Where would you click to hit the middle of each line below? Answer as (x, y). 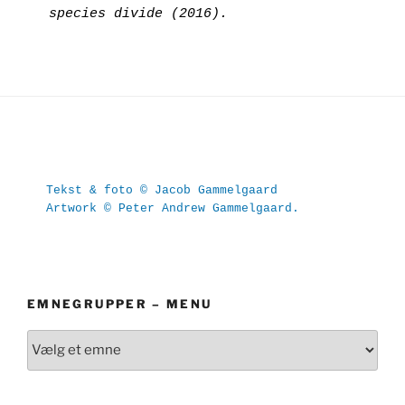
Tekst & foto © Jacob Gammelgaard (161, 190)
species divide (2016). (138, 14)
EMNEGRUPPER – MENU (120, 304)
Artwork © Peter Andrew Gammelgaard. (172, 208)
